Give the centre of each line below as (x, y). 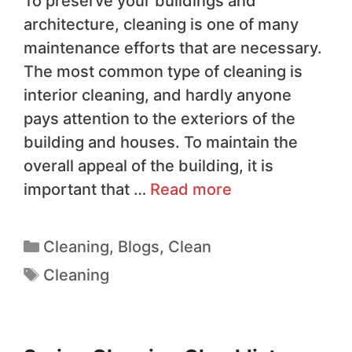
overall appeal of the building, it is (148, 165)
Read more (191, 189)
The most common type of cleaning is (163, 71)
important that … (87, 189)
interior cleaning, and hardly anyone (158, 95)
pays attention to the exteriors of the (159, 118)
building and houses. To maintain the (161, 142)
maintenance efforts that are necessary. (173, 48)
